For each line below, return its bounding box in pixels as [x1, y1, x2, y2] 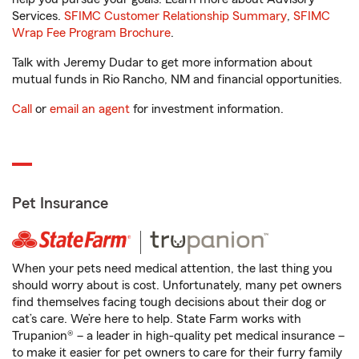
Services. [12, 10, 64, 22]
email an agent [50, 103, 130, 115]
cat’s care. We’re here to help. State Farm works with [12, 313, 301, 325]
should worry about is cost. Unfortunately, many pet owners [12, 279, 341, 292]
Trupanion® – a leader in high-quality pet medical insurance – [12, 329, 345, 342]
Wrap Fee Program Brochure [12, 26, 171, 39]
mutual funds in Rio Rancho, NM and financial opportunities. [12, 73, 342, 86]
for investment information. [130, 103, 284, 115]
